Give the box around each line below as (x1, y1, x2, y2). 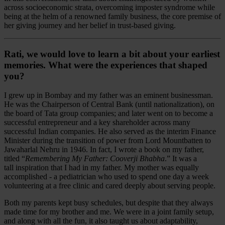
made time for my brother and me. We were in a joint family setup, (4, 207, 214, 216)
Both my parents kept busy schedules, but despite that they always (4, 198, 213, 207)
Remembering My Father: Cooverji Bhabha (25, 154, 165, 163)
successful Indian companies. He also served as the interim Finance (4, 127, 216, 136)
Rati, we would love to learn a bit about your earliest (4, 48, 220, 59)
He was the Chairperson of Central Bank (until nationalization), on (4, 100, 214, 109)
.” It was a (165, 154, 197, 163)
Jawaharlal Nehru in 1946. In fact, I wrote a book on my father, (4, 145, 204, 154)
